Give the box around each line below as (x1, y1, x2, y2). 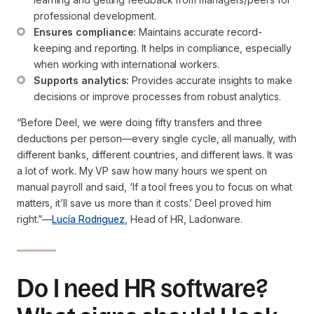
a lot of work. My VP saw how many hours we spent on (17, 164, 267, 177)
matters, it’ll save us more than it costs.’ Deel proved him (17, 196, 271, 209)
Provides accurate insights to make (129, 74, 295, 86)
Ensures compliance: (34, 25, 137, 38)
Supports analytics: (34, 74, 130, 86)
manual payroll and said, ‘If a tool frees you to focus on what (17, 180, 292, 193)
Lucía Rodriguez (52, 212, 125, 225)
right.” (17, 212, 43, 225)
